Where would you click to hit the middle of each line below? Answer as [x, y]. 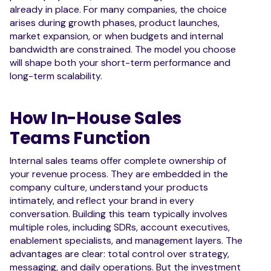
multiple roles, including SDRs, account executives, [120, 227]
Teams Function [80, 138]
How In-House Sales [96, 118]
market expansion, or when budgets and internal [116, 36]
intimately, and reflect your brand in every [102, 200]
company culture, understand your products [109, 187]
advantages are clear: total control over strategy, [119, 253]
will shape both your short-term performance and [120, 62]
